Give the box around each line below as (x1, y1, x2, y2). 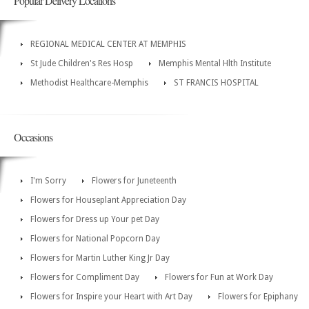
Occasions (14, 130, 52, 145)
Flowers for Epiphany (218, 292, 298, 302)
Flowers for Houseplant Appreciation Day (30, 195, 186, 206)
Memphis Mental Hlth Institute (159, 59, 271, 69)
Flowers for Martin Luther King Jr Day (30, 253, 170, 263)
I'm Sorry (30, 176, 66, 186)
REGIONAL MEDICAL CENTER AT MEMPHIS (30, 39, 186, 50)
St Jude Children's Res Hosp (30, 59, 133, 69)
